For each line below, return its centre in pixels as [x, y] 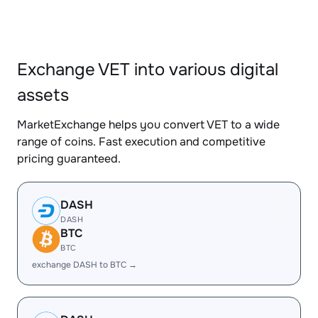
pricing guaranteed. [69, 159]
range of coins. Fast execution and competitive [141, 142]
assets [43, 95]
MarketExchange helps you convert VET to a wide [148, 125]
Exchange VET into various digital [148, 70]
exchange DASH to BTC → [84, 265]
